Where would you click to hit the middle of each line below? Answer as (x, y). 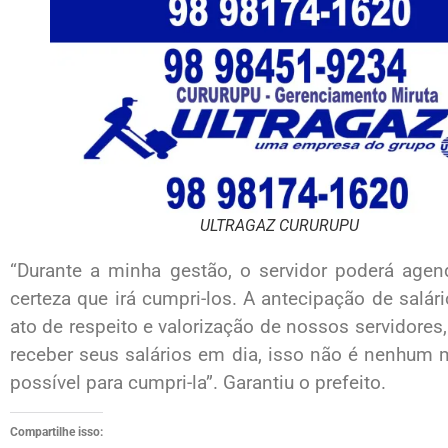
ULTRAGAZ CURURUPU (279, 226)
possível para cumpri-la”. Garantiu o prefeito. (198, 383)
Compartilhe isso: (56, 431)
